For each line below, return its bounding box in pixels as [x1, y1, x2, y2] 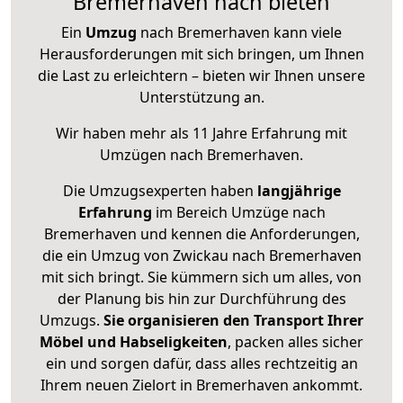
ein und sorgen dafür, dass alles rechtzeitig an [45, 354, 358, 374]
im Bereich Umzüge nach [151, 202, 326, 223]
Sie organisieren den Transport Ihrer [103, 310, 363, 331]
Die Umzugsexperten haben [62, 181, 257, 201]
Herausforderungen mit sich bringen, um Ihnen [39, 44, 364, 65]
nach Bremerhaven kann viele [137, 22, 342, 43]
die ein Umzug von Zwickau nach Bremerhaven [41, 246, 362, 266]
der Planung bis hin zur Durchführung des [57, 289, 346, 309]
